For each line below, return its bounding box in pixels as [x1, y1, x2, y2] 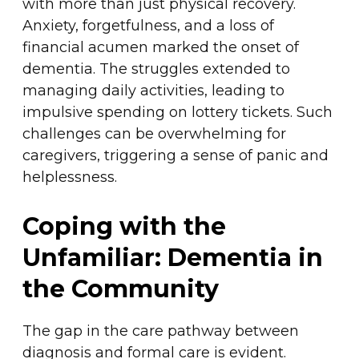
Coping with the [22, 212, 226, 242]
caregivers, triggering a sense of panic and [22, 146, 329, 164]
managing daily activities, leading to [22, 81, 284, 99]
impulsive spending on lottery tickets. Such [22, 103, 333, 121]
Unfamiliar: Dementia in [22, 243, 323, 273]
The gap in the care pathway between [22, 322, 299, 341]
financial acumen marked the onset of [22, 38, 299, 56]
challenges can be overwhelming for [22, 124, 286, 143]
